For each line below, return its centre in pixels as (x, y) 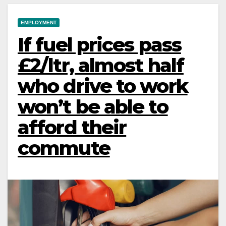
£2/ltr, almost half (101, 65)
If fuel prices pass (99, 44)
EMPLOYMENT (39, 22)
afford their (72, 127)
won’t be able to (93, 106)
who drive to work (103, 86)
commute (64, 148)
